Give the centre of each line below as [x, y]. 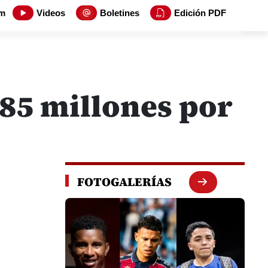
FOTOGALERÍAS [124, 182]
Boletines [120, 13]
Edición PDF [200, 13]
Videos [51, 13]
